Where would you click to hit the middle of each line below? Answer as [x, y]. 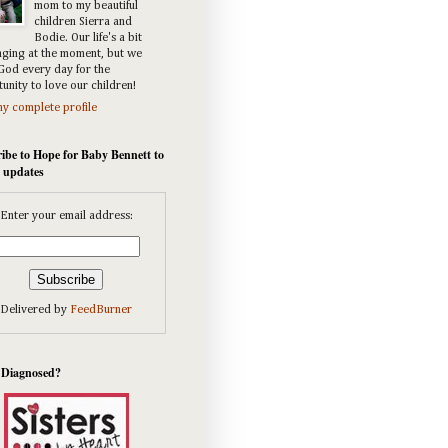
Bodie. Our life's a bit [88, 38]
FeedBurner [101, 310]
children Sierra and [83, 22]
